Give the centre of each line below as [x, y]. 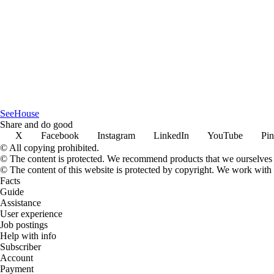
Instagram [116, 135]
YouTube [225, 135]
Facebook [60, 135]
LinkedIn [171, 135]
